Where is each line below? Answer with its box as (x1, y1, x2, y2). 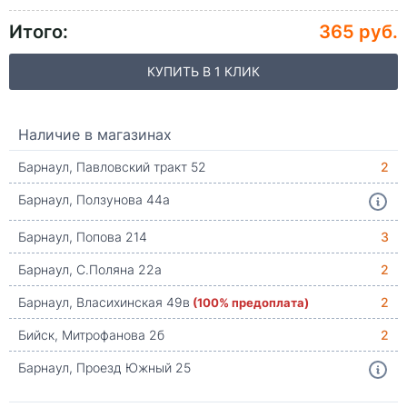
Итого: (9, 17, 68, 43)
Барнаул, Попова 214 (18, 228, 147, 245)
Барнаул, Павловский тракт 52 (18, 158, 206, 175)
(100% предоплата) (193, 293, 309, 311)
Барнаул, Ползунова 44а (18, 191, 170, 208)
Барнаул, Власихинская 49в (18, 293, 190, 311)
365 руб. (319, 17, 398, 43)
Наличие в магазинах (18, 124, 172, 144)
